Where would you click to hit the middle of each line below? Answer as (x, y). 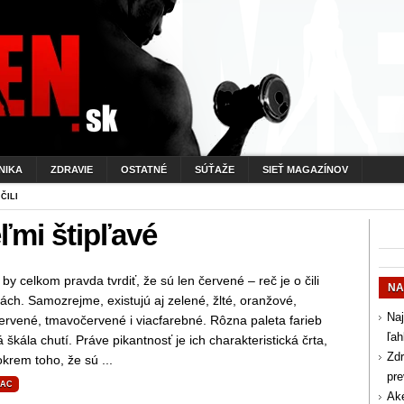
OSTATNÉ (144, 170)
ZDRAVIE (72, 170)
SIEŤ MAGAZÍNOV (305, 170)
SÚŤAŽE (215, 170)
